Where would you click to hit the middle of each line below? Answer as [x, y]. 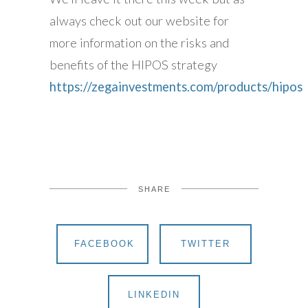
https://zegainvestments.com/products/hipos [176, 86]
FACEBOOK [104, 243]
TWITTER [206, 243]
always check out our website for [139, 20]
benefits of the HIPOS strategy [133, 64]
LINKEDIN [154, 294]
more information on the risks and [140, 42]
